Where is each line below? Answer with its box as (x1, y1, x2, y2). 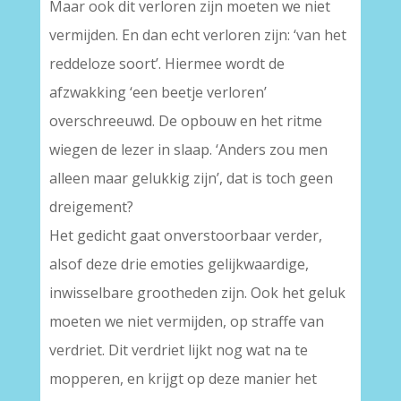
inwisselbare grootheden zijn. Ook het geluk (48, 283, 346, 303)
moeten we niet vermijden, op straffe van (48, 311, 324, 331)
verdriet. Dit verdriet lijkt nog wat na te (48, 340, 308, 360)
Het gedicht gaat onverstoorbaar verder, (48, 226, 322, 245)
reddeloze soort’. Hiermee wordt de (48, 54, 285, 73)
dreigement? (48, 197, 133, 217)
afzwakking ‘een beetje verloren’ (48, 82, 267, 102)
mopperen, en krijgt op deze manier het (48, 369, 317, 388)
